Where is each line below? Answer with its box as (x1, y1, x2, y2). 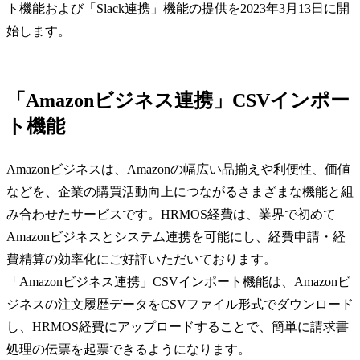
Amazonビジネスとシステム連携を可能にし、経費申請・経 (6, 229, 346, 243)
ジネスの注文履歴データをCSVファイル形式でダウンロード (6, 297, 354, 311)
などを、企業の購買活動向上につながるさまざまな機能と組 (6, 184, 354, 198)
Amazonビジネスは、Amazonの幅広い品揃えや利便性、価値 (6, 162, 350, 176)
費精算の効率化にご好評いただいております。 (6, 252, 276, 266)
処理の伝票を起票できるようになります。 (6, 342, 251, 356)
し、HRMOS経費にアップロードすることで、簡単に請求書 (6, 319, 349, 333)
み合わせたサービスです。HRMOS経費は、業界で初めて (6, 207, 336, 221)
